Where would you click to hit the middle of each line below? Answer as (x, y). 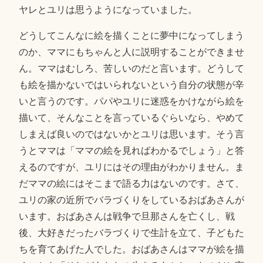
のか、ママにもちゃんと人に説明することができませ (131, 52)
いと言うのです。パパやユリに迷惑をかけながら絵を (131, 101)
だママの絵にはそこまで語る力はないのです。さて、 (131, 183)
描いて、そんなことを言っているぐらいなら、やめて (131, 117)
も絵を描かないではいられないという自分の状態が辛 (131, 85)
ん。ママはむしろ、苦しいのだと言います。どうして (131, 68)
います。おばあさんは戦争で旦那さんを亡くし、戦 (127, 216)
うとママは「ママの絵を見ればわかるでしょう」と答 (131, 150)
